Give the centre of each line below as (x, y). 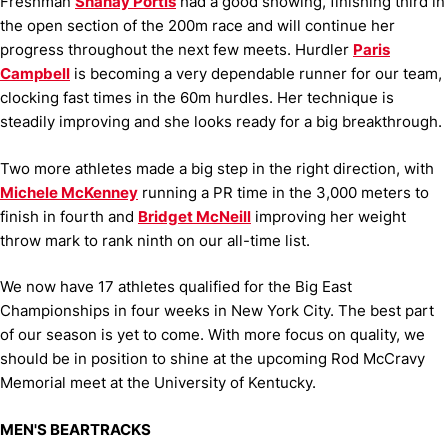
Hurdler (324, 49)
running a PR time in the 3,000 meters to (283, 192)
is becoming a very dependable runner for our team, (256, 73)
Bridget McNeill (194, 216)
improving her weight (328, 216)
